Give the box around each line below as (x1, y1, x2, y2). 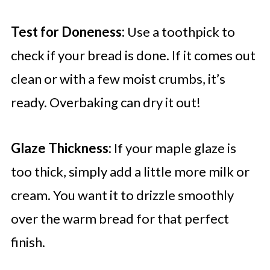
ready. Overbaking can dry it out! (10, 94, 201, 111)
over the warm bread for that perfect (10, 210, 229, 227)
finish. (10, 234, 45, 251)
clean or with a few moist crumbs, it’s (10, 71, 225, 87)
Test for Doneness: (10, 24, 125, 40)
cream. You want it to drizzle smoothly (10, 187, 234, 204)
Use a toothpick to (124, 24, 235, 40)
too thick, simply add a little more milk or (10, 163, 250, 180)
